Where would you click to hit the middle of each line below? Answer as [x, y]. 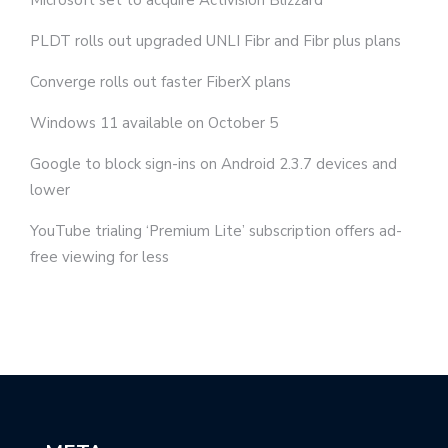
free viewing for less [99, 256]
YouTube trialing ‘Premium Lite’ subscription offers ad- [216, 230]
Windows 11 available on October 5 [154, 122]
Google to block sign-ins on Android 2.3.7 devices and [213, 163]
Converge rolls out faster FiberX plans [160, 81]
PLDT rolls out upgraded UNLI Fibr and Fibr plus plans [215, 40]
